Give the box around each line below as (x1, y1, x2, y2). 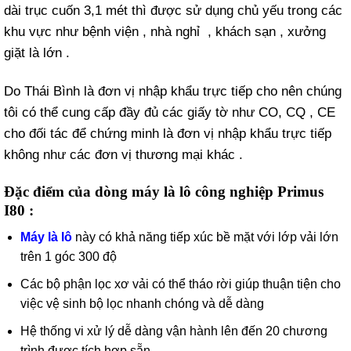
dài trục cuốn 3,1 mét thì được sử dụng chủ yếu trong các (4, 2, 342, 18)
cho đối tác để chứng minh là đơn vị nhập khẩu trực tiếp (4, 125, 331, 141)
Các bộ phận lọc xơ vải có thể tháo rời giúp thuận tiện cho (20, 277, 341, 291)
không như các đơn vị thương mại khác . (4, 147, 243, 162)
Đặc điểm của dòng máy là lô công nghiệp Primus (4, 183, 324, 200)
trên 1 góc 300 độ (20, 250, 117, 264)
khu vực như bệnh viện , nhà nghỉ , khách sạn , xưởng (4, 24, 326, 39)
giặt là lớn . (4, 45, 70, 60)
